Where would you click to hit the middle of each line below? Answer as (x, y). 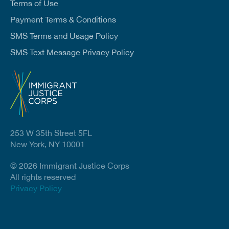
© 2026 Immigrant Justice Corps (70, 166)
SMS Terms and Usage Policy (64, 36)
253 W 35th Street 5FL (51, 133)
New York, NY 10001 (48, 144)
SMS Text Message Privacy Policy (72, 52)
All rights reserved (43, 177)
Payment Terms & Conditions (63, 20)
